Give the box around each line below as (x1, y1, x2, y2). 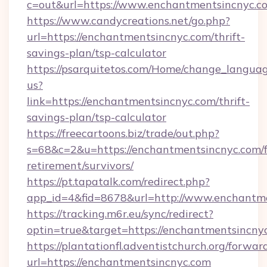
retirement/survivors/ (27, 159, 133, 172)
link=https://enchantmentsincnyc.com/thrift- (27, 94, 250, 108)
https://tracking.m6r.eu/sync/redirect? (27, 207, 213, 221)
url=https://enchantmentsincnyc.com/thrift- (27, 30, 245, 44)
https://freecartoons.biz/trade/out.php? (27, 126, 219, 140)
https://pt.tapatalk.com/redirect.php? (27, 175, 210, 188)
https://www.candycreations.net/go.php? (27, 14, 230, 27)
